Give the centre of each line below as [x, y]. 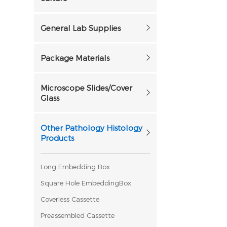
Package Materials [75, 58]
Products [58, 138]
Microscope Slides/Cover [87, 88]
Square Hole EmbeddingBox [86, 183]
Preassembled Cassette [78, 215]
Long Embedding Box [75, 167]
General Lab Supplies [81, 28]
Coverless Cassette [70, 199]
